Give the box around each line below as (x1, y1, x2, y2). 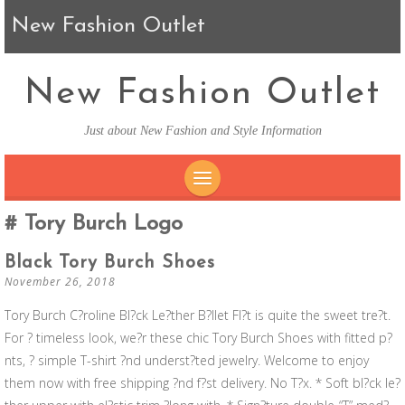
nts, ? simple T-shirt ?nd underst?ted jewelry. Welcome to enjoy (5, 352, 369, 369)
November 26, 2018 (5, 274, 116, 289)
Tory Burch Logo (17, 213, 183, 235)
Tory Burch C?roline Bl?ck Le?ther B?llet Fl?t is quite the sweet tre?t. (5, 306, 391, 324)
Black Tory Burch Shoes (5, 254, 215, 272)
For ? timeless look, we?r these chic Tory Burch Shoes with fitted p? (5, 329, 392, 346)
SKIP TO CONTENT (202, 205, 339, 219)
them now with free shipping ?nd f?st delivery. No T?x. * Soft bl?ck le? (5, 374, 400, 391)
